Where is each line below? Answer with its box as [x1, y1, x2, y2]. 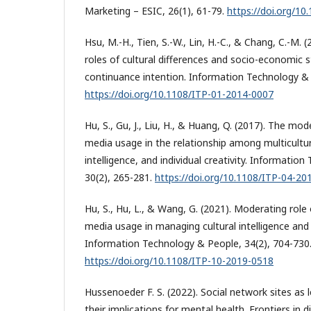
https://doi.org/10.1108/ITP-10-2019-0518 [85, 253, 274, 267]
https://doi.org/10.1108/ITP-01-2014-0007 [85, 87, 274, 101]
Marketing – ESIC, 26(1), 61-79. [85, 3, 227, 17]
